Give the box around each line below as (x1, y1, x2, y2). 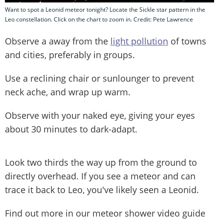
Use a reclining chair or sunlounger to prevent (5, 72, 194, 85)
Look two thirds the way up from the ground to (5, 156, 197, 169)
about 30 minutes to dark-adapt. (5, 123, 137, 135)
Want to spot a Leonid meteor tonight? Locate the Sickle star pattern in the (5, 5, 205, 14)
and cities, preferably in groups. (5, 49, 135, 61)
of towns (168, 35, 206, 47)
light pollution (110, 35, 168, 47)
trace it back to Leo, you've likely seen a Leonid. (5, 184, 199, 196)
